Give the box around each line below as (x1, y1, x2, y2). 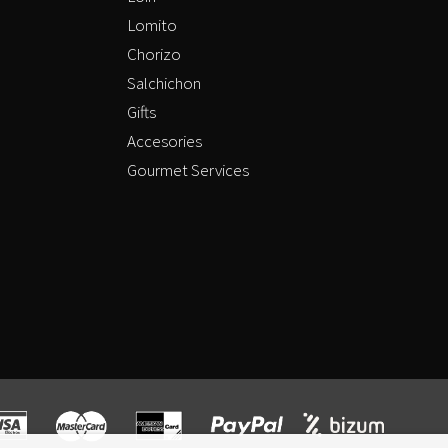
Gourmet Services (127, 159, 249, 182)
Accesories (127, 130, 202, 153)
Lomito (127, 14, 177, 37)
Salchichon (127, 72, 201, 95)
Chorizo (127, 43, 181, 66)
